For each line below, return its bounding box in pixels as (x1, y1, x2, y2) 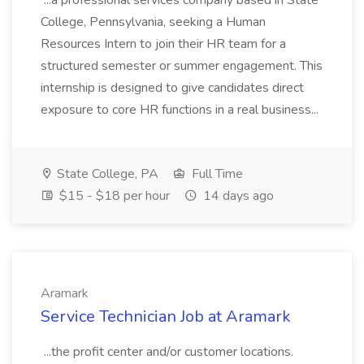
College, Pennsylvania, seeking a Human (41, 13, 266, 31)
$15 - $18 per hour (56, 187, 170, 205)
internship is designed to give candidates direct (41, 79, 304, 97)
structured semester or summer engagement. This (41, 57, 323, 75)
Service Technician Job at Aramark (41, 305, 291, 327)
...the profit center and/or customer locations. (41, 343, 293, 361)
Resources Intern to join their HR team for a (41, 35, 286, 53)
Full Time (188, 165, 243, 183)
